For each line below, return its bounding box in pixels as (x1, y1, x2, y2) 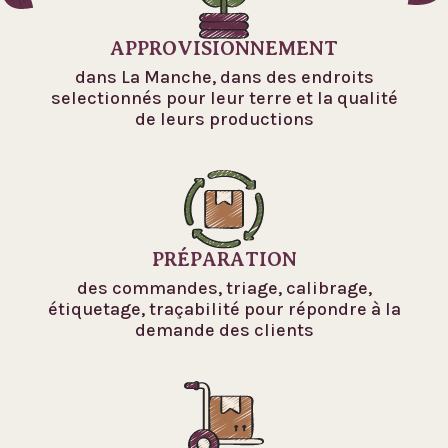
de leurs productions (134, 107, 314, 130)
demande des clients (134, 318, 314, 341)
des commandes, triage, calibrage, (76, 276, 372, 299)
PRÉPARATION (151, 247, 297, 271)
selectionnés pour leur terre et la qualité (50, 86, 398, 109)
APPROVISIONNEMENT (110, 36, 338, 60)
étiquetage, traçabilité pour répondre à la (47, 297, 401, 320)
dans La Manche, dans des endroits (74, 65, 374, 88)
